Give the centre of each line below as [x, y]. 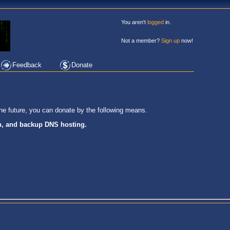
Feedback [27, 65]
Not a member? [141, 41]
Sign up [170, 41]
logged [156, 22]
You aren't [134, 22]
